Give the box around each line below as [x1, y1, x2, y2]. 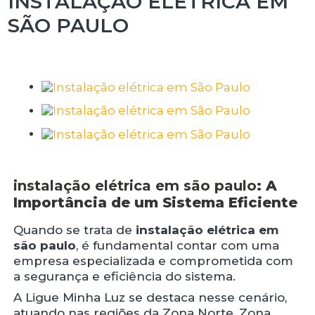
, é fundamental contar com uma [76, 238, 280, 252]
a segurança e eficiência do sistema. [13, 269, 236, 283]
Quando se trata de [13, 222, 136, 237]
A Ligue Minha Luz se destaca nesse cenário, [13, 290, 288, 304]
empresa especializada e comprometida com [13, 253, 294, 268]
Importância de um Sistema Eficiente [13, 193, 298, 211]
